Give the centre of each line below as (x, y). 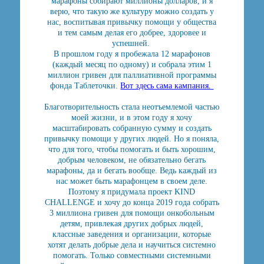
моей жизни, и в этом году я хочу (132, 118)
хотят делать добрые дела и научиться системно (132, 245)
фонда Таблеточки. (85, 86)
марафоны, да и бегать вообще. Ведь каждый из (132, 171)
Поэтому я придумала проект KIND (132, 192)
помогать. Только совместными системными (132, 255)
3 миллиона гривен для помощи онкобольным (132, 213)
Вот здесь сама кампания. (167, 86)
